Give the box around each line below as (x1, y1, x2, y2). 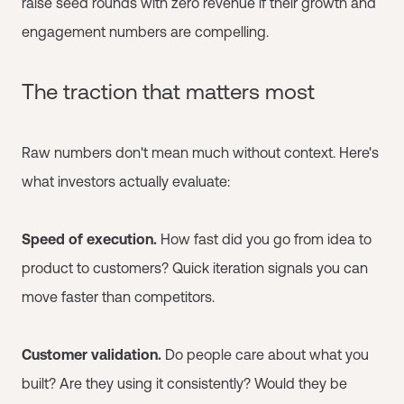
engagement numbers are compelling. (22, 23, 269, 40)
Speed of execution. (22, 231, 161, 247)
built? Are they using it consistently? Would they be (22, 375, 347, 391)
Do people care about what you (161, 346, 369, 363)
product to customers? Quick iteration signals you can (22, 260, 368, 276)
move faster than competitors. (22, 289, 215, 305)
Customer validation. (22, 346, 161, 363)
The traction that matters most (22, 79, 315, 104)
